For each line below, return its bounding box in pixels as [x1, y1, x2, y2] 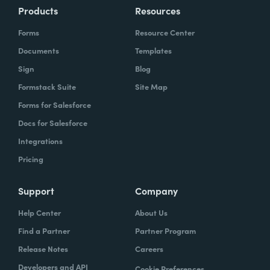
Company [135, 183, 178, 197]
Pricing [18, 152, 43, 165]
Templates [135, 44, 172, 56]
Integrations [18, 134, 63, 146]
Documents [18, 44, 59, 56]
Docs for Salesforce [18, 116, 87, 128]
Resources [135, 3, 180, 17]
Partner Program [135, 224, 196, 236]
